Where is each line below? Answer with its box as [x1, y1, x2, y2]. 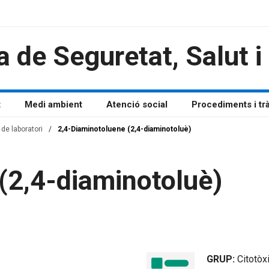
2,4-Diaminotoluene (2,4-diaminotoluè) [58, 125, 191, 134]
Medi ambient [24, 99, 82, 110]
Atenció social [106, 99, 168, 110]
